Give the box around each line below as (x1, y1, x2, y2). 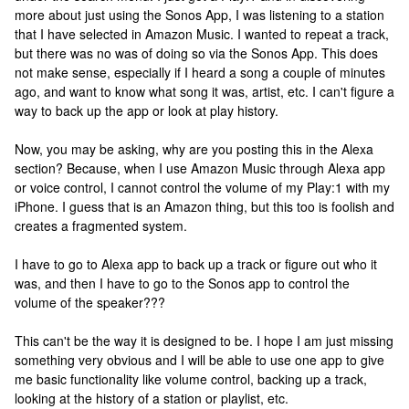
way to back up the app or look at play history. (15, 101, 278, 120)
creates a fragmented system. (15, 216, 187, 235)
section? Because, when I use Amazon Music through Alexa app (15, 159, 385, 177)
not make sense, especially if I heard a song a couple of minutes (15, 63, 385, 81)
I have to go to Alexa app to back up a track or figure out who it (15, 255, 377, 273)
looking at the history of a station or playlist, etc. (15, 389, 288, 407)
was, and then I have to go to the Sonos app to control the (15, 274, 350, 292)
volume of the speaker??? (15, 293, 165, 311)
